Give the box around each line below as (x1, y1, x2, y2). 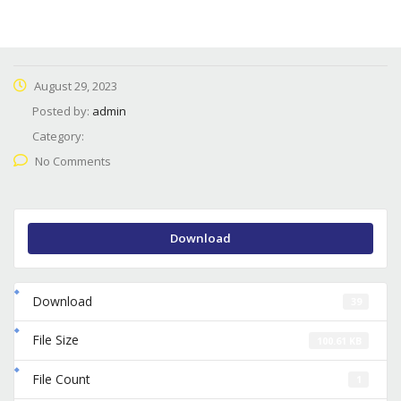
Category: (32, 128, 84, 144)
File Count (32, 370, 90, 388)
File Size (32, 331, 79, 349)
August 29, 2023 (31, 78, 117, 94)
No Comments (35, 153, 111, 169)
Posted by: (32, 103, 92, 119)
